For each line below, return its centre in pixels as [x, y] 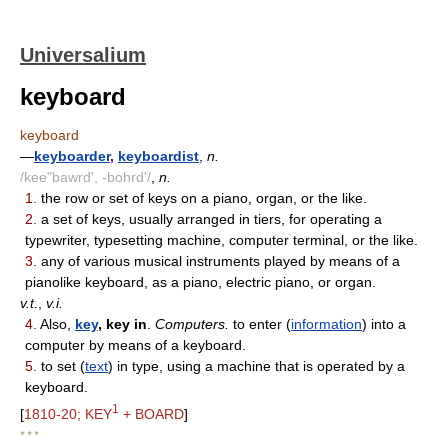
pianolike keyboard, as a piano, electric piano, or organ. [200, 282]
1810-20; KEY [68, 413]
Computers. [192, 324]
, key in [122, 324]
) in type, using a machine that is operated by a [256, 366]
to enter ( [260, 324]
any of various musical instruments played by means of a [218, 261]
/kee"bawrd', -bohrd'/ [85, 177]
